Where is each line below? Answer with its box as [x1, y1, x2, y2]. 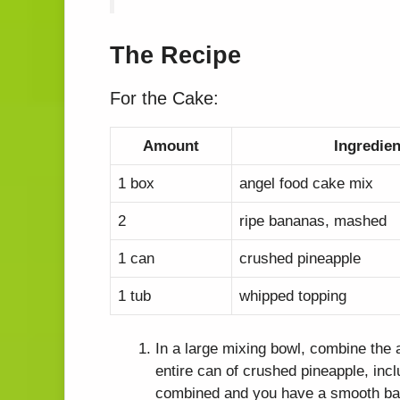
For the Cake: [110, 87, 219, 108]
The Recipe [110, 41, 241, 69]
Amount [143, 137, 199, 154]
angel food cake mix [239, 174, 373, 192]
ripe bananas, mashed [239, 212, 387, 229]
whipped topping [239, 287, 346, 304]
